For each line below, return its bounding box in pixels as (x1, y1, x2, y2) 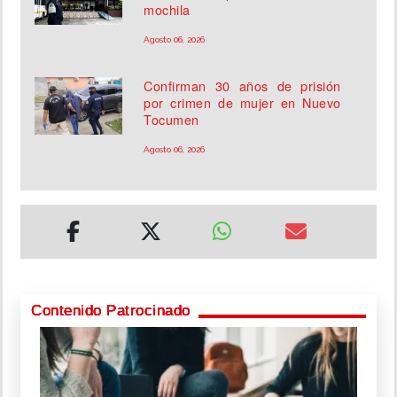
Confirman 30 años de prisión (144, 76, 341, 96)
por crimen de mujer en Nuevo (144, 93, 341, 113)
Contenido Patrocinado (31, 302, 191, 320)
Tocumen (144, 110, 199, 129)
